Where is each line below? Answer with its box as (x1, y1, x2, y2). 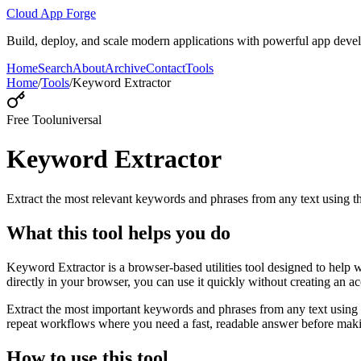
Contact (146, 61, 185, 75)
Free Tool (6, 113, 56, 127)
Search (38, 61, 73, 75)
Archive (105, 61, 146, 75)
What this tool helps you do (6, 222, 230, 243)
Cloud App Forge (6, 6, 96, 20)
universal (56, 113, 102, 127)
